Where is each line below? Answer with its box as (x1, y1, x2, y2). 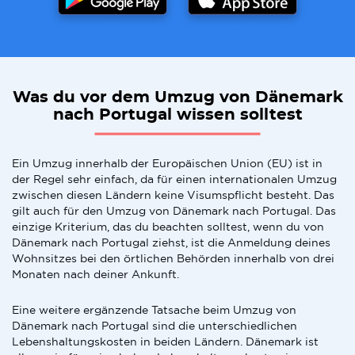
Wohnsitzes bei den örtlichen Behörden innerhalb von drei (12, 252, 334, 265)
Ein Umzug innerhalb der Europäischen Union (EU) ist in (12, 157, 323, 170)
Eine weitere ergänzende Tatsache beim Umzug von (12, 303, 296, 316)
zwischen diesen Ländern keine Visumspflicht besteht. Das (12, 189, 334, 201)
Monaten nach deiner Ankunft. (12, 268, 179, 281)
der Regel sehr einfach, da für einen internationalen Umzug (12, 173, 337, 185)
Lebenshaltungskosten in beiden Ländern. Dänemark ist (12, 335, 319, 348)
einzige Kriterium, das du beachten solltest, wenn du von (12, 220, 324, 233)
